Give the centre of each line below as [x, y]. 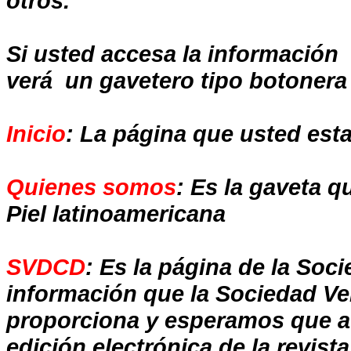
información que [98, 293]
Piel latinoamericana [116, 213]
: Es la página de [178, 267]
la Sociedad [253, 293]
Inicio [36, 134]
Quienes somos [91, 187]
